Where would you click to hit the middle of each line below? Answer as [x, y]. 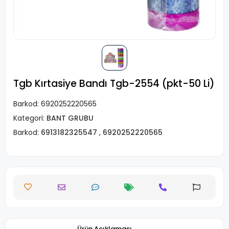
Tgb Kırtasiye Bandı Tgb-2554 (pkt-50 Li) [114, 84]
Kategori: [30, 118]
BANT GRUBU [70, 118]
